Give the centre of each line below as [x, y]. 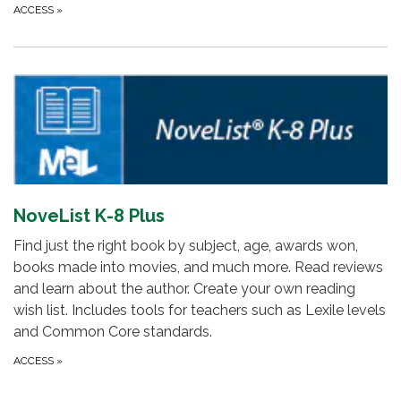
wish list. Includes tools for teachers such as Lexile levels [200, 311]
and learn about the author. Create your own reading [184, 289]
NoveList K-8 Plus [89, 216]
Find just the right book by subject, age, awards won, [186, 246]
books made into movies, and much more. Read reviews [198, 268]
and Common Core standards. [113, 332]
